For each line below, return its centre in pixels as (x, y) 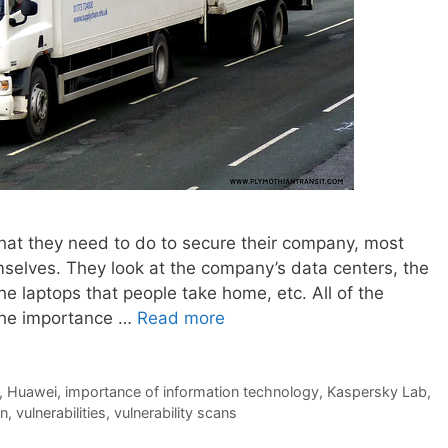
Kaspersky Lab (376, 391)
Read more (181, 317)
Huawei (31, 391)
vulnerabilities (61, 412)
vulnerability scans (175, 412)
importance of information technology (191, 391)
